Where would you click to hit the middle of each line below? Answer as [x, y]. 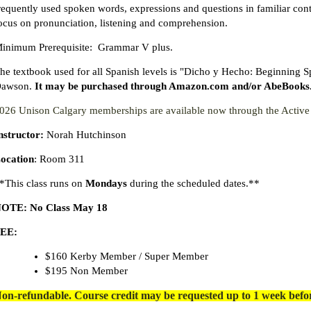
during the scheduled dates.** [194, 184]
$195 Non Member [87, 271]
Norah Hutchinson [85, 135]
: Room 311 [60, 159]
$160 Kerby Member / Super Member [127, 257]
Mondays [107, 184]
